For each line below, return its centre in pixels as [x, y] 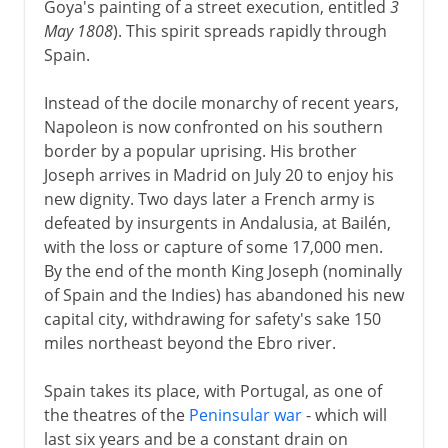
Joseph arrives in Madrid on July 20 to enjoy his [218, 174]
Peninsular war [245, 414]
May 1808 [78, 30]
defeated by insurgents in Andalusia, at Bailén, [217, 222]
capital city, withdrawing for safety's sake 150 [212, 318]
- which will [344, 414]
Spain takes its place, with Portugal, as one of [212, 390]
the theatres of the [116, 414]
